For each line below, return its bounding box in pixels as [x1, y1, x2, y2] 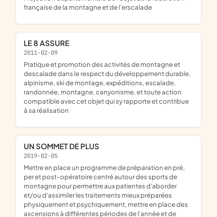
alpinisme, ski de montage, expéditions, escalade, [24, 78, 176, 87]
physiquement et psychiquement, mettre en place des [24, 200, 188, 208]
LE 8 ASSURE [28, 38, 69, 48]
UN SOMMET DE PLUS [29, 141, 99, 151]
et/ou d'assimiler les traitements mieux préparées [24, 190, 172, 199]
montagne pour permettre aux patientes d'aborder [24, 181, 177, 190]
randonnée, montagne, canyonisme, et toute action [24, 87, 182, 96]
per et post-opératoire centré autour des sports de [24, 172, 177, 181]
